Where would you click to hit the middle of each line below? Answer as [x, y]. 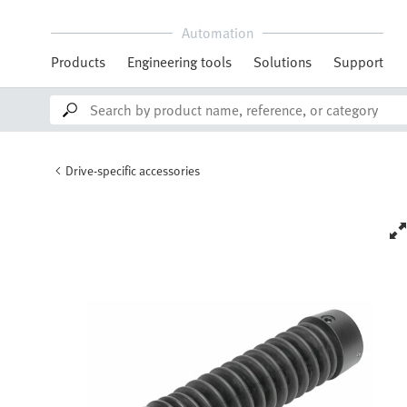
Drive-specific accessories [133, 170]
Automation [217, 33]
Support [358, 62]
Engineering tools [179, 62]
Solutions [283, 62]
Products [78, 62]
